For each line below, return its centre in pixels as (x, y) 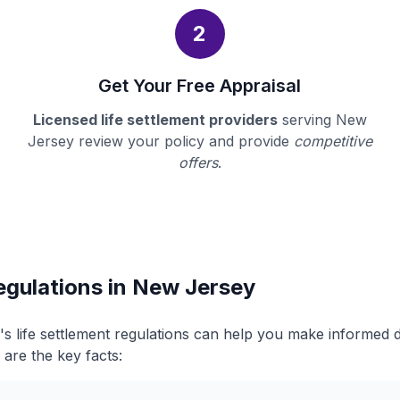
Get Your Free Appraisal (200, 86)
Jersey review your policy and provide (160, 141)
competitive (333, 141)
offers (198, 162)
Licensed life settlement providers (155, 120)
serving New (322, 120)
